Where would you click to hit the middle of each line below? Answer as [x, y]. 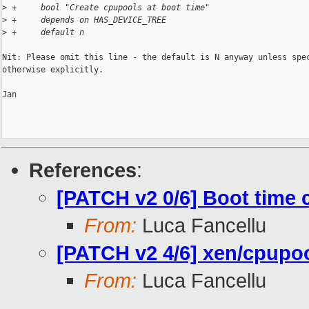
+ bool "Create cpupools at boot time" [108, 8]
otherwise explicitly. [53, 70]
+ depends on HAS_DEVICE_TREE [87, 20]
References [83, 170]
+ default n [46, 33]
